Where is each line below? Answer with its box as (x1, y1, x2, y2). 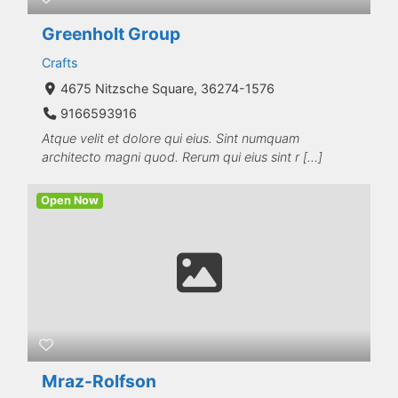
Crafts (42, 54, 78, 70)
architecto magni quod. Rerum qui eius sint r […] (42, 149, 322, 165)
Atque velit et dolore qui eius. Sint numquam (42, 131, 299, 147)
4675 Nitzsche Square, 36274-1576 (60, 80, 275, 96)
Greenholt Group (42, 22, 180, 44)
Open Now (41, 194, 99, 208)
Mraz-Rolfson (42, 370, 156, 393)
